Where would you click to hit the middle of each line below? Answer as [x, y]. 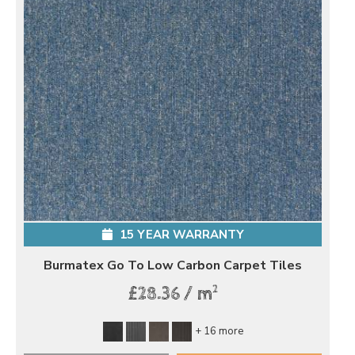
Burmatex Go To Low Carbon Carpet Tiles [173, 265]
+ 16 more [219, 331]
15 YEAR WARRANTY [180, 234]
